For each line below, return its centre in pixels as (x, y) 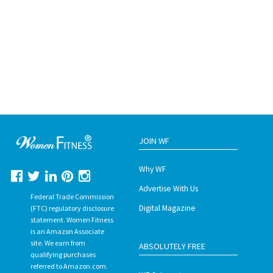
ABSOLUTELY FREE (172, 246)
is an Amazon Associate (67, 232)
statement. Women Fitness (72, 220)
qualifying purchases (63, 255)
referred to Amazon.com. (69, 266)
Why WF (153, 169)
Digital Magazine (168, 208)
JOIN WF (154, 141)
